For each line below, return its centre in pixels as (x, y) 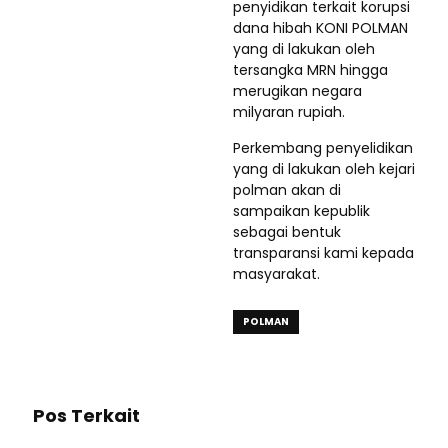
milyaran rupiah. (289, 112)
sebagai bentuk (287, 232)
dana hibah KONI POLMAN (320, 28)
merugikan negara (297, 91)
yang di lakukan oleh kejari (324, 169)
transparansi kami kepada (323, 253)
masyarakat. (276, 274)
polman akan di (287, 190)
